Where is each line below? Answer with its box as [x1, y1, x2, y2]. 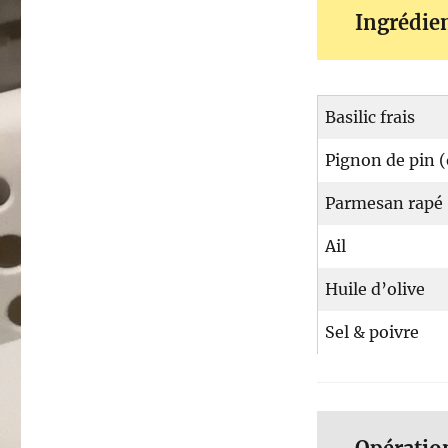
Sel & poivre [324, 322, 419, 343]
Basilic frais [324, 107, 415, 128]
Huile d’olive [324, 279, 425, 300]
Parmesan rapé [324, 193, 443, 214]
